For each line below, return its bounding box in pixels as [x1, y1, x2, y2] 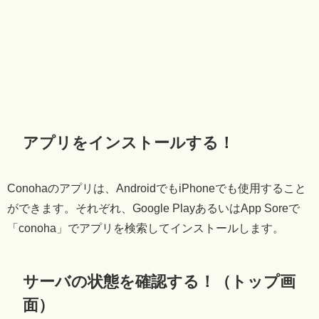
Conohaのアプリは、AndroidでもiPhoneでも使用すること [7, 182, 306, 194]
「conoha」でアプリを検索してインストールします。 [7, 222, 284, 234]
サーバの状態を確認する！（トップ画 [23, 273, 296, 290]
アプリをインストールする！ [23, 134, 235, 150]
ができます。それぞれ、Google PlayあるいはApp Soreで [7, 202, 300, 214]
